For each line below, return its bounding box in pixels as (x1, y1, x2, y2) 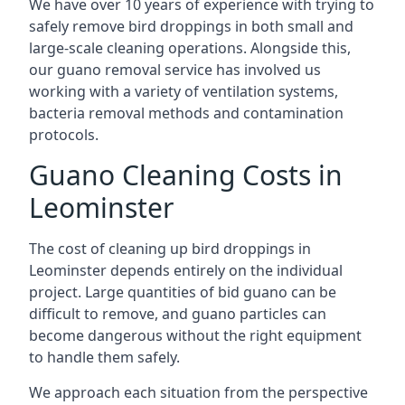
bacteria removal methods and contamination (29, 103, 344, 123)
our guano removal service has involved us (29, 60, 321, 80)
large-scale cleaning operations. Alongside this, (29, 38, 351, 58)
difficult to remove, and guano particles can (29, 304, 326, 324)
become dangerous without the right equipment (29, 325, 362, 345)
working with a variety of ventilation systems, (29, 81, 338, 101)
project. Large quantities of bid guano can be (29, 282, 336, 302)
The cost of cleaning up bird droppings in (29, 239, 311, 259)
